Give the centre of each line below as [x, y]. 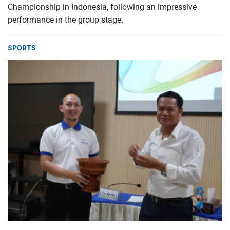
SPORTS [22, 47]
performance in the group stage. [65, 20]
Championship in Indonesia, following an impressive [102, 7]
